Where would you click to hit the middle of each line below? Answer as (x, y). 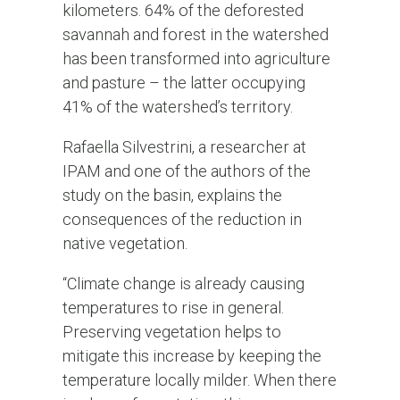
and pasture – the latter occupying (183, 83)
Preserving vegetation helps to (171, 332)
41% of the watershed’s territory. (177, 107)
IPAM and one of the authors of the (186, 171)
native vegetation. (125, 244)
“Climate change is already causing (183, 284)
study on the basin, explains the (172, 196)
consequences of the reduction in (182, 220)
